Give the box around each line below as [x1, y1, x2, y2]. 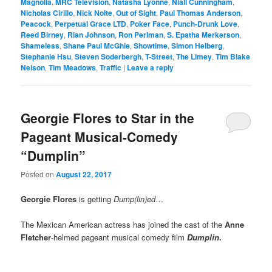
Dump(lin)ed [114, 193, 156, 205]
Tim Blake [216, 51, 251, 63]
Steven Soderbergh [75, 51, 142, 63]
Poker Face [130, 18, 170, 30]
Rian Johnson [67, 29, 115, 41]
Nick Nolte [76, 7, 113, 19]
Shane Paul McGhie [63, 40, 131, 52]
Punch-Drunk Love [173, 18, 238, 30]
